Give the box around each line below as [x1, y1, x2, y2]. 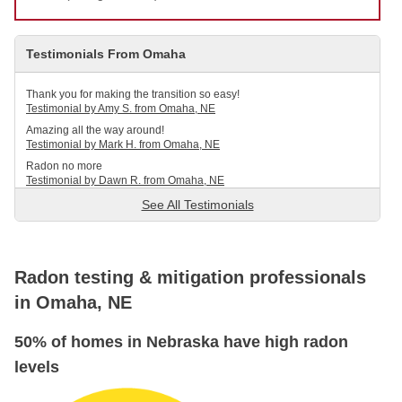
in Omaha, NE [14, 293, 132, 313]
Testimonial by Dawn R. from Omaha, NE [26, 174, 224, 188]
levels [14, 358, 59, 377]
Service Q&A [43, 45, 115, 60]
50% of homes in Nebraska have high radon [14, 333, 348, 352]
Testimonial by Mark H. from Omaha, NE [26, 138, 220, 152]
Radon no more [26, 160, 102, 173]
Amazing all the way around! [26, 124, 164, 137]
